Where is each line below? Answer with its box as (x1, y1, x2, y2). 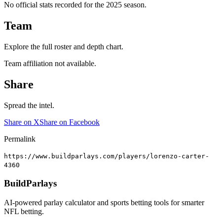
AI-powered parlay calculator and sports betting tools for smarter (4, 198, 204, 207)
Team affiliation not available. (4, 59, 96, 68)
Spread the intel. (4, 101, 54, 110)
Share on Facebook (39, 117, 100, 126)
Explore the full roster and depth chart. (4, 42, 123, 51)
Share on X (4, 117, 39, 126)
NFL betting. (4, 207, 44, 216)
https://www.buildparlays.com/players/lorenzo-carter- (4, 152, 209, 160)
